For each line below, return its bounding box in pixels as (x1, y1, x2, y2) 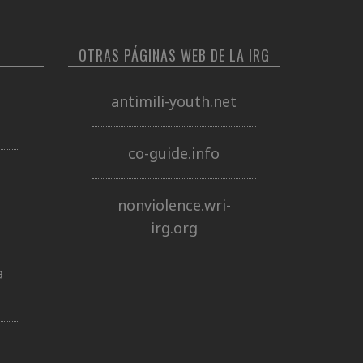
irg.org (150, 217, 198, 237)
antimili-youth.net (111, 91, 237, 111)
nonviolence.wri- (117, 194, 231, 215)
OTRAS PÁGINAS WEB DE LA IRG (78, 45, 270, 66)
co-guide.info (128, 143, 220, 163)
